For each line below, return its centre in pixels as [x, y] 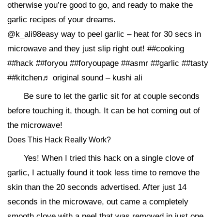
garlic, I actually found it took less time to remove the [103, 172]
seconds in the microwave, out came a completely [98, 201]
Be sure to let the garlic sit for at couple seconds [112, 96]
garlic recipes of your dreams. [62, 19]
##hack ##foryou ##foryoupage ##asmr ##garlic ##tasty [108, 63]
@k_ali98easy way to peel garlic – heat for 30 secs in [104, 34]
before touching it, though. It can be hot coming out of [104, 110]
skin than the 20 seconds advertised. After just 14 [97, 187]
